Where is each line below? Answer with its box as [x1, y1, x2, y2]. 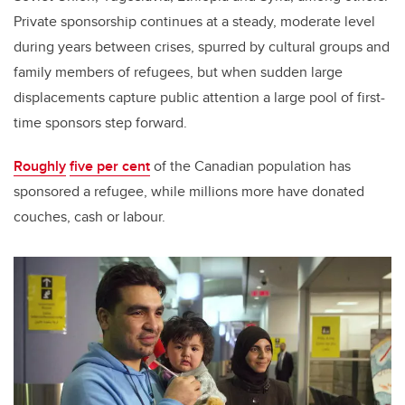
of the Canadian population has [150, 155, 351, 176]
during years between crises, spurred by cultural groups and [14, 35, 390, 57]
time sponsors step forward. [14, 111, 187, 133]
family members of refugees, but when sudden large [14, 61, 343, 82]
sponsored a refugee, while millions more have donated [14, 180, 364, 202]
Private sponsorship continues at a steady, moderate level [14, 10, 375, 32]
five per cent [70, 155, 150, 176]
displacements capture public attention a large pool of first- [14, 86, 385, 108]
